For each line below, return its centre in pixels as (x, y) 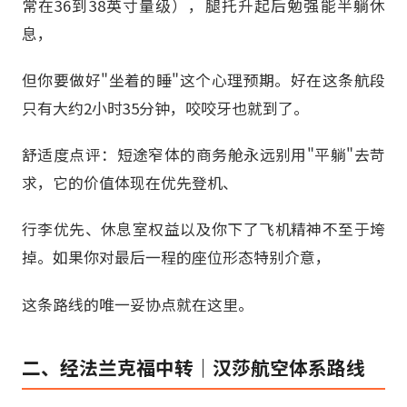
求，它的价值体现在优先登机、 (130, 183)
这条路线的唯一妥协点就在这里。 (138, 304)
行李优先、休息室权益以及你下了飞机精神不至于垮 (203, 229)
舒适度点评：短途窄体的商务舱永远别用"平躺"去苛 (203, 155)
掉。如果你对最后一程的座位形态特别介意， (176, 258)
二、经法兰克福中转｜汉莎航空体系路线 (194, 367)
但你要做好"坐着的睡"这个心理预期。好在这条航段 (203, 80)
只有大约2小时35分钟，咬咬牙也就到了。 (165, 109)
